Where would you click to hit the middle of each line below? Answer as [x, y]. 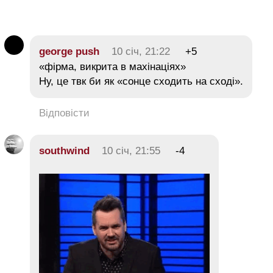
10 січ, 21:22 [141, 52]
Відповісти [64, 113]
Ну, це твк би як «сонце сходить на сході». [141, 82]
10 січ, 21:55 [131, 151]
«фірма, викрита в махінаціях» [112, 67]
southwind [64, 151]
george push [69, 52]
